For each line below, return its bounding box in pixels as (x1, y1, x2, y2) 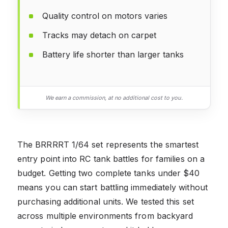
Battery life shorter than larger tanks (42, 49, 184, 60)
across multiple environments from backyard (17, 210, 193, 221)
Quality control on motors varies (42, 10, 167, 21)
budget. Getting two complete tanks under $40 (17, 167, 200, 178)
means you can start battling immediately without (17, 182, 208, 192)
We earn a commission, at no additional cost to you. (45, 94, 183, 101)
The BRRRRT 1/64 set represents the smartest (17, 139, 199, 150)
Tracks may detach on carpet (42, 30, 156, 40)
